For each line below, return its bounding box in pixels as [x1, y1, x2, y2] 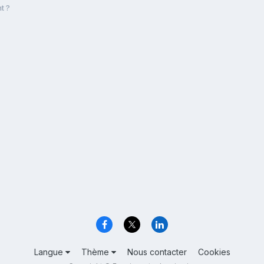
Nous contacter [127, 247, 187, 258]
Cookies [197, 247, 230, 258]
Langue [34, 247, 65, 258]
